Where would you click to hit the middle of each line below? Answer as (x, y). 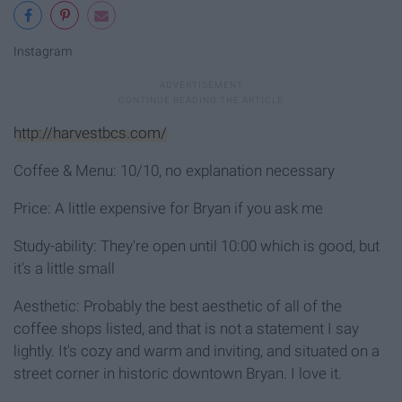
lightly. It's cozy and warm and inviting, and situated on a (197, 350)
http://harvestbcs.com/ (90, 132)
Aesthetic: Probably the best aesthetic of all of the (178, 306)
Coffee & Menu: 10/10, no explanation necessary (174, 170)
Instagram (43, 52)
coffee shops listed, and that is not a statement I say (186, 328)
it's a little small (64, 268)
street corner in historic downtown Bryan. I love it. (178, 373)
